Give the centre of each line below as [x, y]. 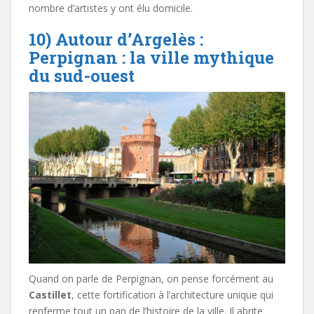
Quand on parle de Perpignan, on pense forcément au [151, 278]
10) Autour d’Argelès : [116, 39]
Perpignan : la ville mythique [151, 57]
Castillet [50, 294]
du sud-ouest [82, 75]
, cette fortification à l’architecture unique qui [172, 294]
